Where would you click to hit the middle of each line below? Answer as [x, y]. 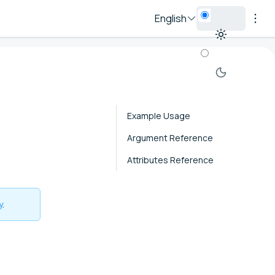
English [171, 18]
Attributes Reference [170, 160]
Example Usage [159, 115]
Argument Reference [170, 137]
